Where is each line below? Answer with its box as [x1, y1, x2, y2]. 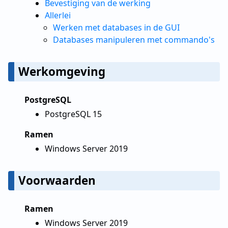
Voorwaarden [18, 173, 96, 188]
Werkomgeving [18, 64, 105, 79]
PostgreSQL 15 [45, 108, 102, 120]
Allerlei [45, 10, 71, 21]
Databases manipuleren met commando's [53, 34, 215, 45]
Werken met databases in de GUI [53, 22, 180, 33]
